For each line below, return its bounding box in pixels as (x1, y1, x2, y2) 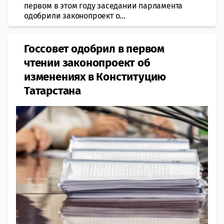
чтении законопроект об (24, 55, 150, 69)
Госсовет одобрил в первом (24, 41, 165, 55)
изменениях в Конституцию (24, 69, 166, 83)
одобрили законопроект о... (24, 10, 125, 20)
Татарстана (24, 83, 81, 97)
